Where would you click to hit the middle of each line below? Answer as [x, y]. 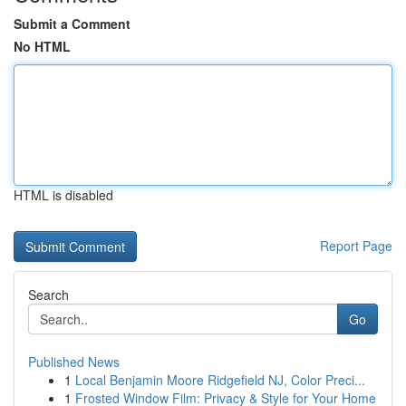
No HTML [42, 46]
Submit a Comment [72, 24]
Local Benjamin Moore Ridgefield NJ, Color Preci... [220, 380]
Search [48, 295]
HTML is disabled [63, 195]
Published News [74, 362]
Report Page [356, 246]
